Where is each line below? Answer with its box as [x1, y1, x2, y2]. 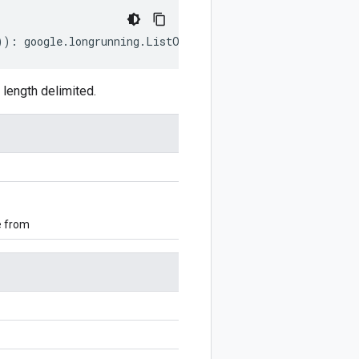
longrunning [69, 34, 139, 49]
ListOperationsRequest [146, 34, 282, 49]
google [24, 34, 63, 49]
